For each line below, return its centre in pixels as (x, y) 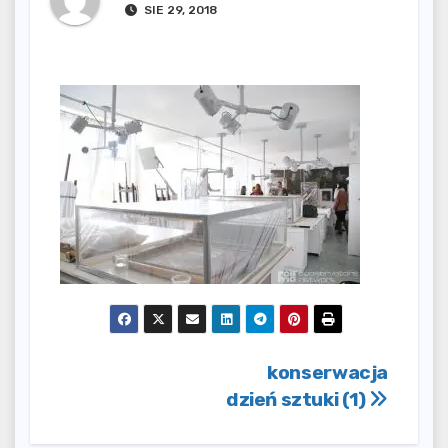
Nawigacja (148, 379)
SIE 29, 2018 (179, 10)
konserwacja (327, 373)
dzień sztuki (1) (297, 400)
